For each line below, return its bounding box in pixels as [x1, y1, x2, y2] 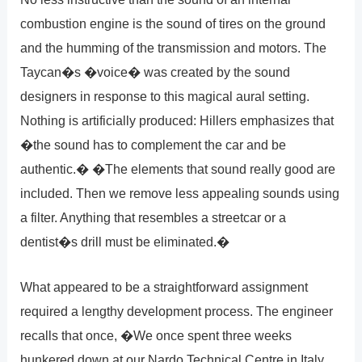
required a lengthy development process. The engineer [20, 304, 334, 319]
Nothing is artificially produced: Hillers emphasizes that [20, 112, 335, 128]
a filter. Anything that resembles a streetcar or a [20, 209, 287, 225]
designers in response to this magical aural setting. [20, 88, 310, 103]
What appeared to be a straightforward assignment [20, 280, 309, 295]
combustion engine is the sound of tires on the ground [20, 15, 326, 31]
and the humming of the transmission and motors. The [20, 40, 327, 55]
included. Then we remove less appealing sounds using [20, 185, 340, 200]
